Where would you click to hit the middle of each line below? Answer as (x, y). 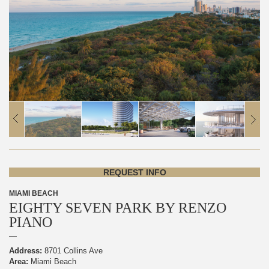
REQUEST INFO (134, 172)
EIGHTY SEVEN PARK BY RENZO (118, 207)
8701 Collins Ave (72, 250)
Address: (26, 250)
